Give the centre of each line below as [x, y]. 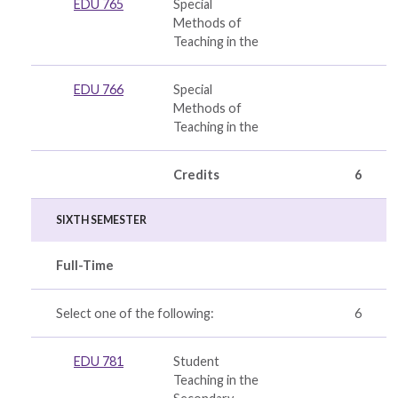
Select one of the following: [135, 313]
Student [196, 361]
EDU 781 [99, 361]
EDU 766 [99, 89]
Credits [196, 175]
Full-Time [85, 265]
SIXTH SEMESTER [101, 220]
